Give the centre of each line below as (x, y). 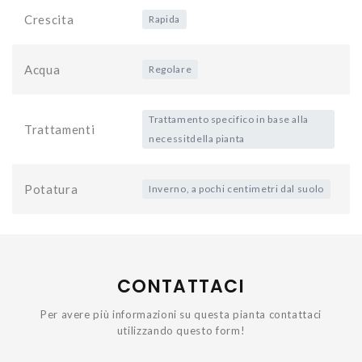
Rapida (164, 19)
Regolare (170, 69)
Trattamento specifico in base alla (229, 120)
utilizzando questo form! (181, 331)
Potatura (51, 189)
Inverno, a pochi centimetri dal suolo (237, 189)
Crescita (49, 20)
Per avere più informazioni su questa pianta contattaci (181, 315)
